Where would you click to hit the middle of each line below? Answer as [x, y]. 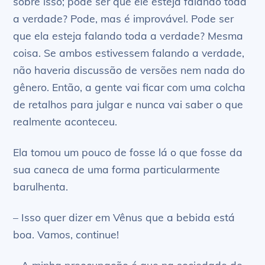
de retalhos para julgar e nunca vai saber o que [128, 104]
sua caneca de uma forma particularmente [117, 169]
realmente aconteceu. [65, 122]
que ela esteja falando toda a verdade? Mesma [128, 36]
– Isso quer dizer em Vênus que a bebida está [124, 217]
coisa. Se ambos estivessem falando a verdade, [129, 53]
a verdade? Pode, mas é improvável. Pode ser [124, 19]
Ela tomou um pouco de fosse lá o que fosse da [128, 152]
